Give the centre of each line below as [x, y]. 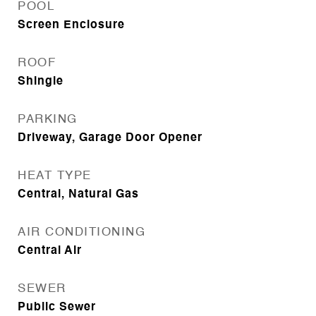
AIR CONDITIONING [81, 232]
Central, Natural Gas [78, 195]
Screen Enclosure [71, 25]
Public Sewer [57, 308]
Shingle [41, 82]
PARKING [48, 120]
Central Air [50, 251]
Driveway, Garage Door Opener [110, 138]
